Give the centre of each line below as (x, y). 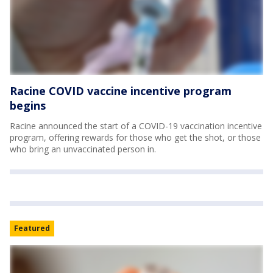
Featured (32, 228)
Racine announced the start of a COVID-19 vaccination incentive (136, 126)
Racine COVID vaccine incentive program (121, 90)
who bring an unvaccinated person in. (83, 149)
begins (28, 105)
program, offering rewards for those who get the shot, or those (135, 137)
